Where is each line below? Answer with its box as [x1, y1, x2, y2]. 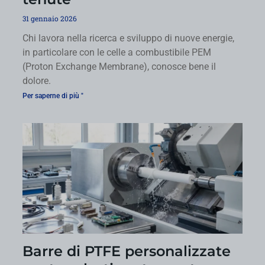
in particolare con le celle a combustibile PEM [22, 47, 211, 59]
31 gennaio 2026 [22, 14, 77, 24]
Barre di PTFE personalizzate [22, 242, 231, 260]
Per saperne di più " [22, 92, 83, 101]
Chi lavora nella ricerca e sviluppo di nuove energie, [22, 33, 234, 44]
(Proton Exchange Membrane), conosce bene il [22, 61, 216, 73]
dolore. [22, 75, 51, 87]
